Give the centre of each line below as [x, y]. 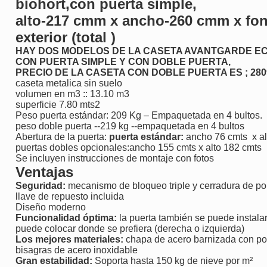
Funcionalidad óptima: [67, 218]
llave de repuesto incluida [70, 196]
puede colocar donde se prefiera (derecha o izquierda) [130, 228]
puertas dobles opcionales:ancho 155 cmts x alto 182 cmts [140, 147]
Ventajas [44, 172]
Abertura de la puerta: [62, 136]
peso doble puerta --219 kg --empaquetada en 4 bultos [131, 126]
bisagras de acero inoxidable [77, 250]
